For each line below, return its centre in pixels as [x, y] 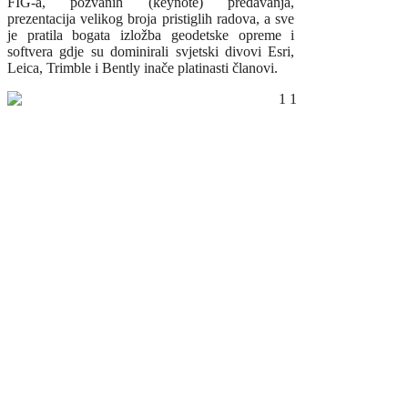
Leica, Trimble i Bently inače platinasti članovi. [144, 68]
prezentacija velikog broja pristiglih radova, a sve [151, 19]
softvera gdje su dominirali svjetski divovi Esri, [151, 52]
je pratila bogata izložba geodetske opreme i [151, 36]
